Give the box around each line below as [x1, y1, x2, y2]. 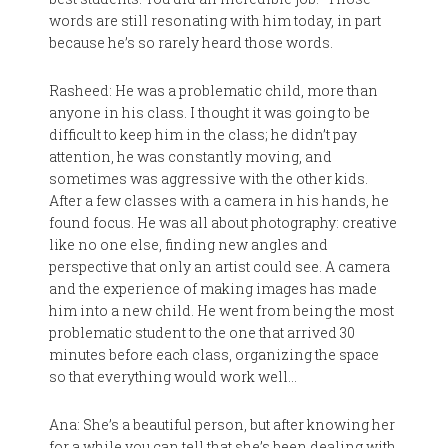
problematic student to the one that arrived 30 [49, 323, 356, 342]
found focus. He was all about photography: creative [49, 213, 398, 232]
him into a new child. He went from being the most [49, 301, 395, 320]
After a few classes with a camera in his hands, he [49, 191, 390, 210]
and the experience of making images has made [49, 279, 378, 298]
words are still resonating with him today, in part [49, 11, 382, 30]
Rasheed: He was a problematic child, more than [49, 81, 379, 100]
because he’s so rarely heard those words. [49, 33, 334, 52]
